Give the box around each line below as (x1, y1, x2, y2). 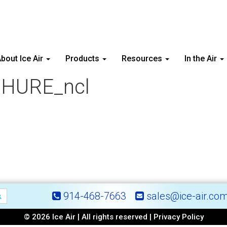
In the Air (184, 54, 219, 63)
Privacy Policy (153, 212, 204, 221)
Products (65, 54, 101, 63)
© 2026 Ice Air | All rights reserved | (23, 212, 154, 221)
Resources (122, 54, 164, 63)
